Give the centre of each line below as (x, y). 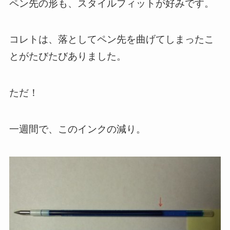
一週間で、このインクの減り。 (77, 129)
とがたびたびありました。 (68, 56)
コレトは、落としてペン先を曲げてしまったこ (111, 40)
